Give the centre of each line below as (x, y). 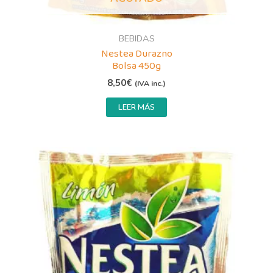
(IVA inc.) (150, 84)
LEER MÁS (136, 108)
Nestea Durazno (136, 54)
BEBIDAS (136, 38)
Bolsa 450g (136, 66)
